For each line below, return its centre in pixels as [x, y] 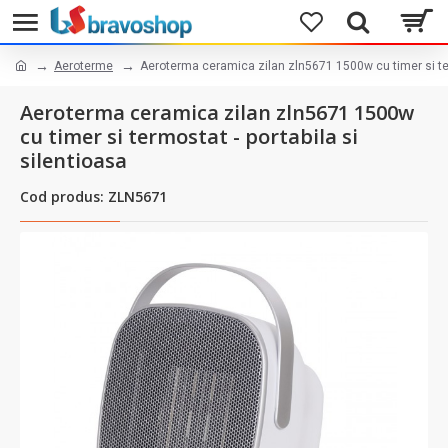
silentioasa [73, 160]
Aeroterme [83, 65]
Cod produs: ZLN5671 [93, 196]
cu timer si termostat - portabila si [189, 136]
